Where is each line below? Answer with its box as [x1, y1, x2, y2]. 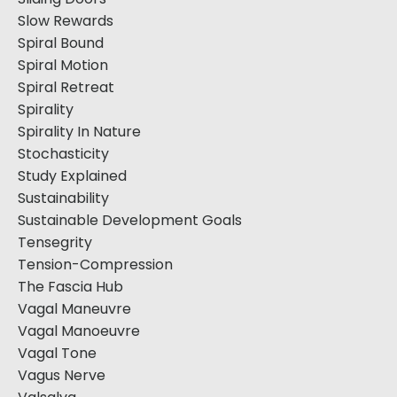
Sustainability [18, 188, 109, 209]
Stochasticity [18, 144, 109, 165]
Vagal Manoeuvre [18, 321, 140, 342]
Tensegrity [18, 232, 92, 253]
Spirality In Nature [18, 121, 141, 143]
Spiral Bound [18, 33, 104, 54]
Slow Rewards [18, 11, 113, 32]
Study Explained [18, 166, 127, 187]
